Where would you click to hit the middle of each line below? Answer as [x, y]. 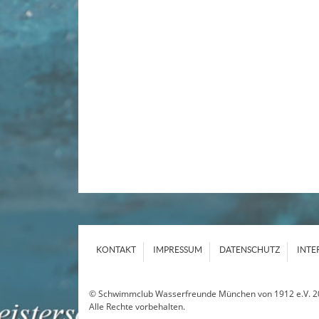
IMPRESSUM [177, 249]
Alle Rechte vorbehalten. [137, 307]
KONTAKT [116, 249]
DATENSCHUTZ [249, 249]
